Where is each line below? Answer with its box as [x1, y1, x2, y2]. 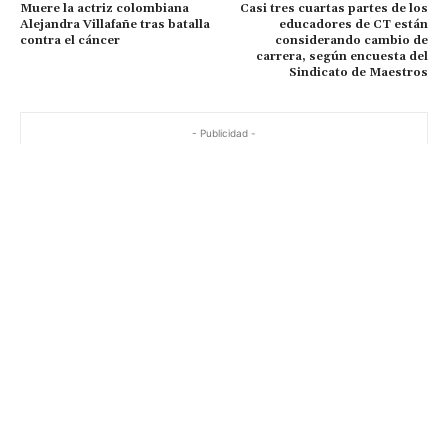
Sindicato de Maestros [288, 64, 428, 80]
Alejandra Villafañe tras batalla [20, 16, 210, 32]
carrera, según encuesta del [255, 48, 428, 64]
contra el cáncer [20, 32, 120, 48]
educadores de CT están [278, 16, 428, 32]
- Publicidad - [192, 126, 256, 139]
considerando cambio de [274, 32, 428, 48]
